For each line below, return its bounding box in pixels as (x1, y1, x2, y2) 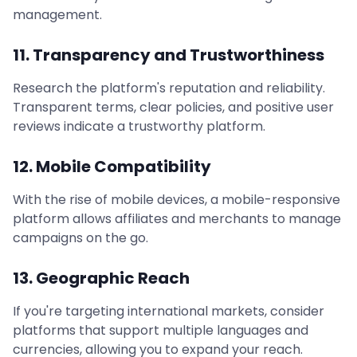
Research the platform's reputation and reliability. (13, 79, 325, 97)
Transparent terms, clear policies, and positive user (13, 98, 334, 116)
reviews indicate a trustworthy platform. (13, 117, 265, 135)
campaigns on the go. (13, 229, 148, 247)
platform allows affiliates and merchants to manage (13, 210, 341, 228)
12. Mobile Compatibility (13, 155, 211, 178)
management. (13, 6, 102, 24)
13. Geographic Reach (13, 267, 190, 289)
